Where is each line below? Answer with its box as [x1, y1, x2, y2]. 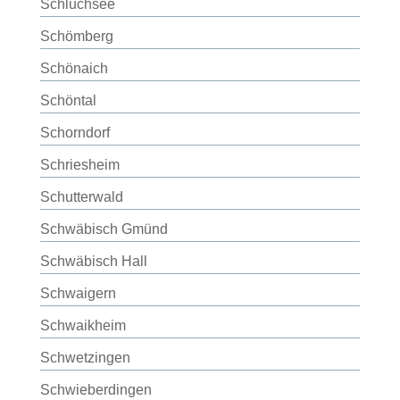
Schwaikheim [39, 318, 126, 333]
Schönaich [39, 61, 108, 76]
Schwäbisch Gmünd [39, 221, 168, 237]
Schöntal [39, 93, 96, 108]
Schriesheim [39, 157, 120, 172]
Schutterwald [39, 189, 123, 204]
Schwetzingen [39, 350, 130, 365]
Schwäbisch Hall [39, 254, 147, 269]
